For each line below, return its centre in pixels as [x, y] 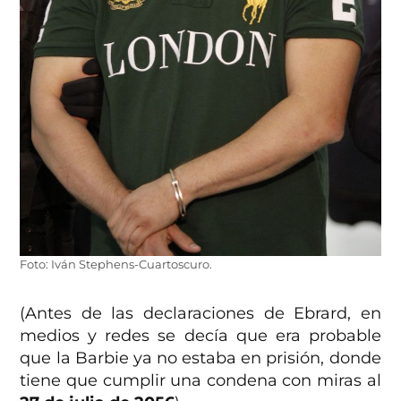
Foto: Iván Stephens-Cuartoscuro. [116, 265]
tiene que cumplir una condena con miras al [200, 381]
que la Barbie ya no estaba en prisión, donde [200, 358]
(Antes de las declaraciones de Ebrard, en [200, 314]
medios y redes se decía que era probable [200, 336]
